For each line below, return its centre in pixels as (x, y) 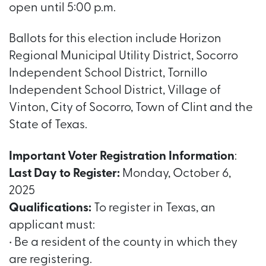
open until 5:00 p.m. (62, 9)
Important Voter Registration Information (122, 156)
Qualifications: (50, 208)
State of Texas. (48, 126)
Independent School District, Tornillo (108, 74)
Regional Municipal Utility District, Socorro (123, 57)
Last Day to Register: (64, 174)
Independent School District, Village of (115, 91)
